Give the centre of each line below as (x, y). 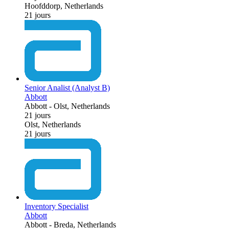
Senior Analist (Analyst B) (67, 87)
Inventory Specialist (56, 206)
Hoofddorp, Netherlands (64, 6)
